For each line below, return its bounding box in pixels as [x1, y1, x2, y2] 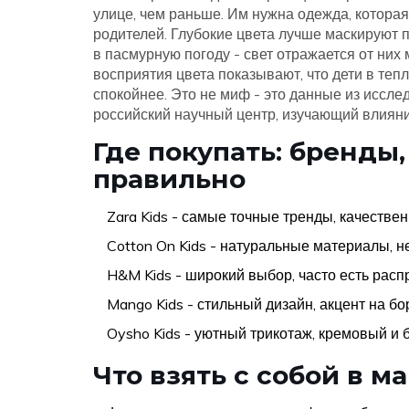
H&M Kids [107, 265, 172, 284]
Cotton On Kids [107, 236, 206, 255]
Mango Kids [107, 294, 184, 313]
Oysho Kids [107, 323, 181, 342]
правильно [93, 163, 246, 194]
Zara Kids [107, 206, 168, 225]
